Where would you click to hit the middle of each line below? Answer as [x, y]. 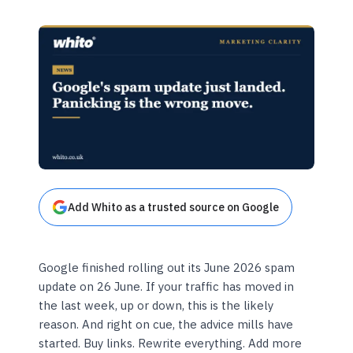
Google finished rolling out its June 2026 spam [167, 268]
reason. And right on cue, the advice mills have [166, 325]
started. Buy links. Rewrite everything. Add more [171, 344]
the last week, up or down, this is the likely [156, 306]
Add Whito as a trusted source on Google [174, 208]
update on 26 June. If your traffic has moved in [167, 287]
